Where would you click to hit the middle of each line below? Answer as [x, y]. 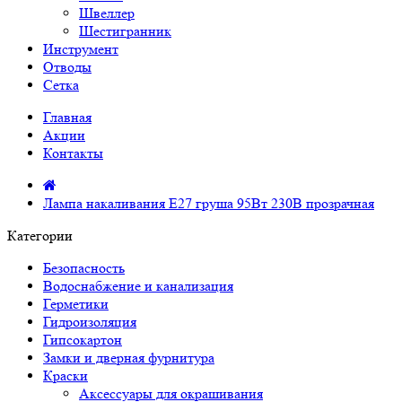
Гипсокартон [83, 340]
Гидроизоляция [90, 322]
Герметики [76, 304]
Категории [40, 236]
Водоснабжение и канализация [138, 286]
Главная [67, 117]
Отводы [67, 67]
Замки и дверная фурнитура [129, 358]
